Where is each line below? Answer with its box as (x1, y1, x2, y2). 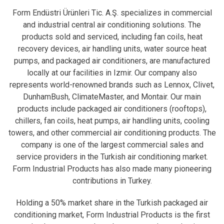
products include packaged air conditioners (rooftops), (17, 104, 206, 113)
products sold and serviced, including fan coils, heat (21, 32, 202, 41)
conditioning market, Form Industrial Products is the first (14, 210, 210, 219)
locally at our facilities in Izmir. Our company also (27, 68, 197, 77)
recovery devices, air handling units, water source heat (17, 44, 206, 53)
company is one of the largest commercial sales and (20, 140, 203, 149)
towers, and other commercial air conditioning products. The (8, 128, 216, 137)
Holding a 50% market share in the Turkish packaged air (16, 198, 208, 207)
